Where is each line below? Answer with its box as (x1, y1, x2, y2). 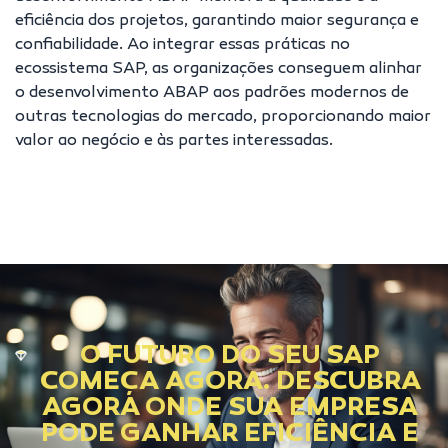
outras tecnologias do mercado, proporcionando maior (15, 108, 431, 127)
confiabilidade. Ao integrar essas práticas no (15, 36, 350, 55)
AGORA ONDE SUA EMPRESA (42, 393, 419, 425)
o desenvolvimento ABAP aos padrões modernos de (15, 84, 409, 103)
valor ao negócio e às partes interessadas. (15, 132, 333, 151)
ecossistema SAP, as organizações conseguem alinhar (15, 60, 422, 79)
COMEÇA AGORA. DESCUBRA (39, 367, 421, 399)
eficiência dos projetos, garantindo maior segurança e (15, 12, 419, 31)
